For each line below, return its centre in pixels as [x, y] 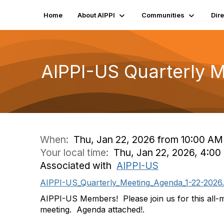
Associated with [78, 165]
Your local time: [77, 152]
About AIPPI [96, 15]
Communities [163, 15]
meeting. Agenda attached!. [92, 209]
